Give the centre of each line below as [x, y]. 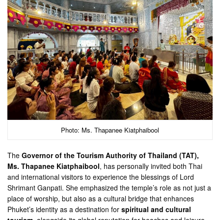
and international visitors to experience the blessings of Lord [101, 177]
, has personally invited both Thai [151, 166]
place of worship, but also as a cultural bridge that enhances [101, 198]
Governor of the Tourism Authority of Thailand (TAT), [110, 155]
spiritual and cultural [156, 209]
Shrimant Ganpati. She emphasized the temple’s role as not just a [110, 187]
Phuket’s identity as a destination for [65, 209]
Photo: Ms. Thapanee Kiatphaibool [110, 130]
